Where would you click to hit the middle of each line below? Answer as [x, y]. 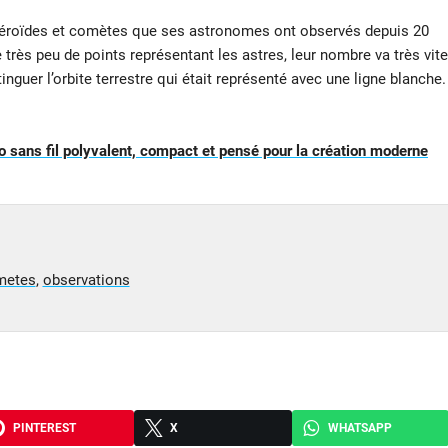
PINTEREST [44, 427]
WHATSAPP [359, 427]
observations [86, 279]
